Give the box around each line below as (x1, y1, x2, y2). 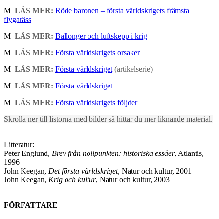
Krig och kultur (48, 175, 96, 184)
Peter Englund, (4, 149, 52, 158)
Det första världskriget (48, 167, 118, 175)
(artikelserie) (114, 65, 153, 74)
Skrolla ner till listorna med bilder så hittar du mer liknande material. (4, 115, 213, 124)
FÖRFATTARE (4, 201, 58, 210)
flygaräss (4, 15, 31, 24)
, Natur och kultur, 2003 (96, 175, 170, 184)
